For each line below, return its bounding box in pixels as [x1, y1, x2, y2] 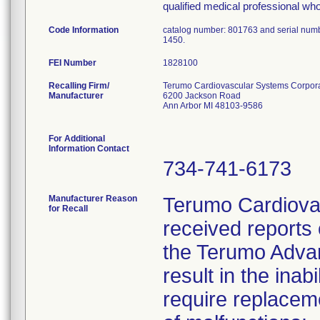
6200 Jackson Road [163, 91, 241, 101]
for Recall [49, 204, 88, 214]
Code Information [49, 25, 119, 35]
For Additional [49, 134, 105, 144]
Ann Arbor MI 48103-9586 [163, 101, 263, 111]
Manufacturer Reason [49, 194, 137, 204]
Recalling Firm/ [49, 81, 109, 91]
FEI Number [49, 58, 96, 68]
